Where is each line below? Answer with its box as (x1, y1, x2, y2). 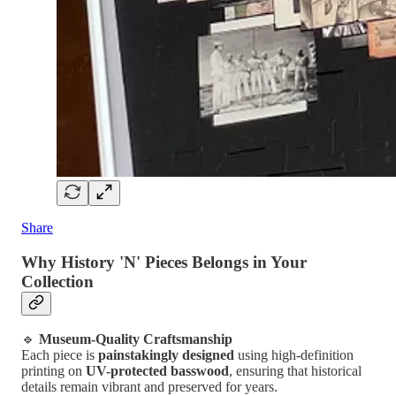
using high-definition (234, 347, 354, 363)
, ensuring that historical (229, 363, 362, 379)
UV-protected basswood (86, 363, 229, 379)
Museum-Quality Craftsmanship (39, 331, 232, 347)
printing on (21, 363, 86, 379)
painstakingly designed (98, 347, 234, 363)
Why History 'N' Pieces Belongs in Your (21, 252, 307, 271)
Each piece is (21, 347, 98, 363)
